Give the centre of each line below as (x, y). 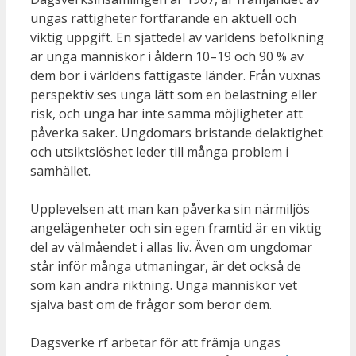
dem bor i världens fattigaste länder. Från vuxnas (176, 75)
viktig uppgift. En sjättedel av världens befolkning (177, 37)
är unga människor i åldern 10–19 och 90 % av (167, 56)
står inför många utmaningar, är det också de (166, 266)
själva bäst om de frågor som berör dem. (151, 304)
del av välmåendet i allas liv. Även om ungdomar (171, 247)
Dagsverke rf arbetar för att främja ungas (155, 342)
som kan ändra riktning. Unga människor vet (164, 285)
